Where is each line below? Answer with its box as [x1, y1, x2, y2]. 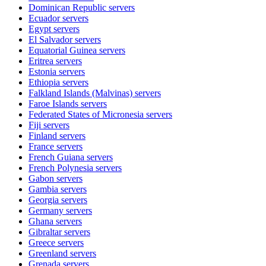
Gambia [28, 183, 58, 194]
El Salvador [28, 34, 72, 45]
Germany [28, 205, 64, 216]
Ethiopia [28, 77, 60, 87]
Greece [28, 237, 55, 248]
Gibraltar [28, 226, 62, 237]
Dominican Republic [28, 2, 106, 12]
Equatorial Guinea [28, 45, 97, 55]
